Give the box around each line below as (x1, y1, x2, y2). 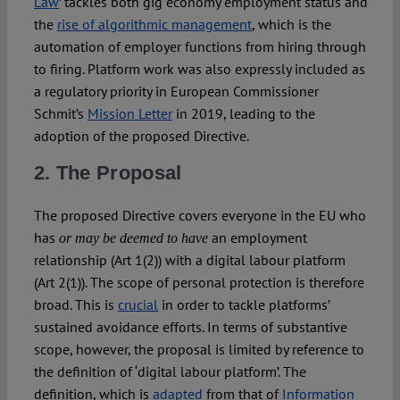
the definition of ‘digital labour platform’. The (33, 362, 306, 381)
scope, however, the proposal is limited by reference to (33, 340, 364, 359)
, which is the (251, 15, 331, 34)
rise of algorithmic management (56, 15, 252, 34)
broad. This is (33, 296, 118, 314)
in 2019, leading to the (171, 104, 315, 123)
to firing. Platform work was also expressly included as (33, 60, 365, 79)
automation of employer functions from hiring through (33, 37, 366, 56)
